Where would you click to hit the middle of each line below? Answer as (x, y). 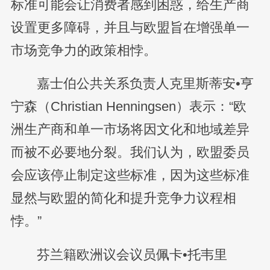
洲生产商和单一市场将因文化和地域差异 (130, 130)
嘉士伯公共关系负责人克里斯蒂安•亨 (145, 84)
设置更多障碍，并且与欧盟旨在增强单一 (130, 27)
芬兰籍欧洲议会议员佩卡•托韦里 (132, 255)
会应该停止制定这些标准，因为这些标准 (130, 176)
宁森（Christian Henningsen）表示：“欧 (128, 107)
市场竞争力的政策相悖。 (83, 50)
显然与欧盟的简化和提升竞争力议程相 (123, 199)
